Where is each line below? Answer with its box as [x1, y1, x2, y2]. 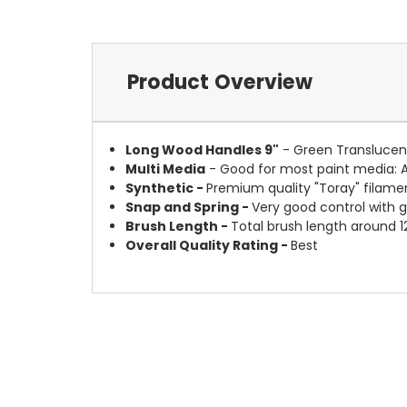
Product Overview [126, 67, 313, 96]
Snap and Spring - [125, 197, 253, 216]
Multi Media [125, 159, 206, 178]
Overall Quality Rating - [125, 235, 292, 254]
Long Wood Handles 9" [125, 140, 280, 159]
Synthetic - [125, 178, 207, 197]
